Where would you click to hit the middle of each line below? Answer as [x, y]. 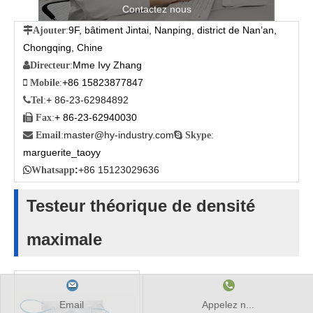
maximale [64, 239]
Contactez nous [156, 9]
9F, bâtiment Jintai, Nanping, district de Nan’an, [173, 30]
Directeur [50, 65]
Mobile [45, 82]
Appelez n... [228, 305]
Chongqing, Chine [63, 48]
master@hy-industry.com [119, 135]
